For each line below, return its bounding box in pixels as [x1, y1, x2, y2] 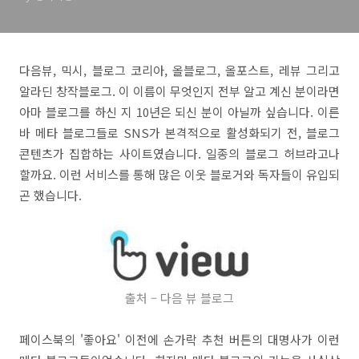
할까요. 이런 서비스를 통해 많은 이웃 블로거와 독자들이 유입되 [19, 166, 340, 183]
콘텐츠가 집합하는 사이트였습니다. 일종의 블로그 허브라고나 [19, 145, 340, 162]
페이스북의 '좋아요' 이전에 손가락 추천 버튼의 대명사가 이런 [19, 331, 340, 348]
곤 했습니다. [19, 187, 82, 204]
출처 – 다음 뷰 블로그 [125, 289, 234, 306]
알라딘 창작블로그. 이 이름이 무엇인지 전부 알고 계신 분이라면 [19, 83, 340, 99]
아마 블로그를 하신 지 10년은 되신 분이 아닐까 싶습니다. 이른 [19, 103, 340, 120]
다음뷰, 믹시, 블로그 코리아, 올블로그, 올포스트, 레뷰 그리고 [19, 62, 340, 79]
